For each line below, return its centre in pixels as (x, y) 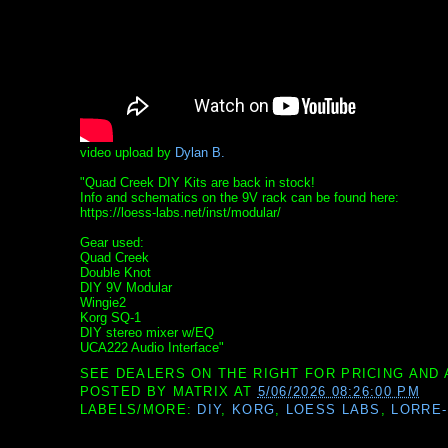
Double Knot (115, 273)
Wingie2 (102, 303)
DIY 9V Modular (125, 288)
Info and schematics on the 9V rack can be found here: (239, 198)
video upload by (127, 153)
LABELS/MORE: (138, 410)
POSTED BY (126, 392)
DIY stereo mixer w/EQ (146, 333)
